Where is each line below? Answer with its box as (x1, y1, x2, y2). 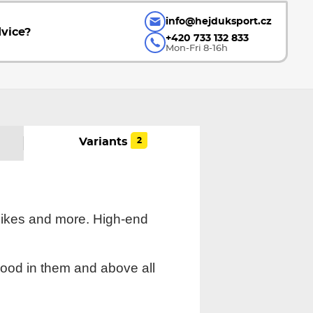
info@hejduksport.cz (166, 16, 272, 27)
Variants (79, 136, 129, 147)
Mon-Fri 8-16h (166, 43, 228, 53)
